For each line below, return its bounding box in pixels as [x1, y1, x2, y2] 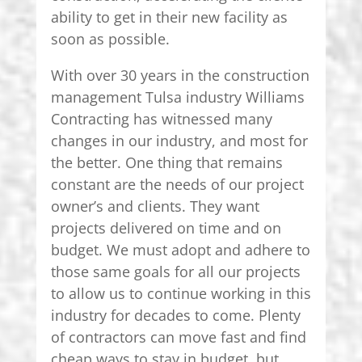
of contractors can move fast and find [50, 326, 306, 347]
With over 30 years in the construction [50, 65, 309, 85]
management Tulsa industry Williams [50, 86, 305, 107]
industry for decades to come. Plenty [50, 305, 301, 325]
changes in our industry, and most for [50, 130, 308, 150]
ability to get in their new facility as [50, 6, 288, 27]
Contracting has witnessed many [50, 108, 272, 128]
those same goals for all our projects [50, 261, 301, 281]
